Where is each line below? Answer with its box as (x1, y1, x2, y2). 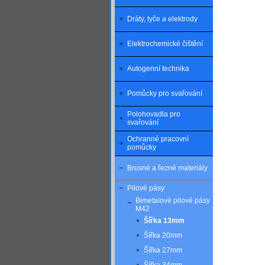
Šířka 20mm (144, 231, 182, 240)
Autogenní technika (127, 64, 189, 73)
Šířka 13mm (144, 216, 185, 225)
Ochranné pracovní (127, 135, 189, 143)
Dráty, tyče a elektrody (127, 15, 198, 23)
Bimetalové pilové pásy (135, 196, 210, 205)
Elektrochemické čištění (127, 40, 203, 48)
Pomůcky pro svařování (127, 89, 202, 98)
